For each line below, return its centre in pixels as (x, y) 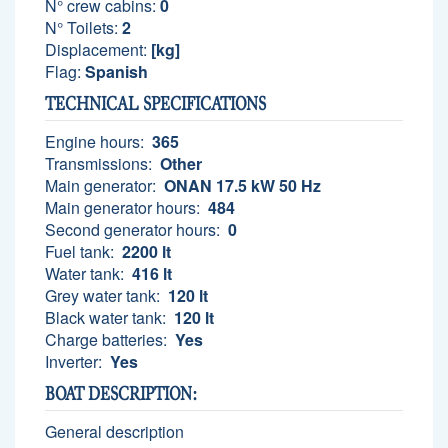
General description (114, 431)
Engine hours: (96, 141)
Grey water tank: (104, 295)
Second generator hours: (134, 229)
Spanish (114, 71)
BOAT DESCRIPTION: (121, 393)
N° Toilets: (81, 27)
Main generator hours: (124, 207)
